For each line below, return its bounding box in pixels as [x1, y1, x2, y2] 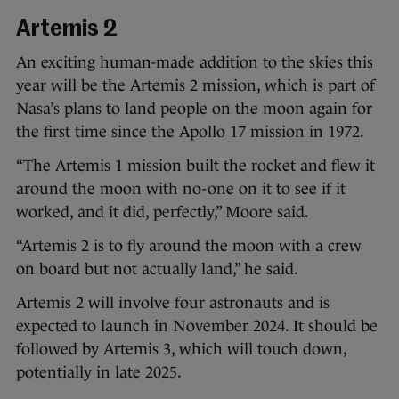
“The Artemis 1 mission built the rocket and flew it [16, 157, 375, 175]
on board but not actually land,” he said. [16, 260, 302, 279]
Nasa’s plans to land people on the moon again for [16, 100, 372, 118]
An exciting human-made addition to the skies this [16, 53, 373, 72]
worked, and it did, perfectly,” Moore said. [16, 203, 309, 222]
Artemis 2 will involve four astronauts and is [16, 294, 330, 313]
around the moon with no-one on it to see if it [16, 180, 346, 199]
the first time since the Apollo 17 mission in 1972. [16, 123, 364, 142]
